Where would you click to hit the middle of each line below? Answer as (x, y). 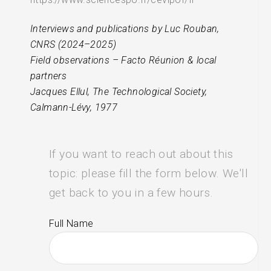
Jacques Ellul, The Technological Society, (119, 92)
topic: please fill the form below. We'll (149, 173)
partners (49, 76)
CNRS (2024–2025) (73, 45)
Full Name (71, 223)
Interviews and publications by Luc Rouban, (125, 29)
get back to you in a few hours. (131, 192)
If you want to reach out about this (141, 154)
